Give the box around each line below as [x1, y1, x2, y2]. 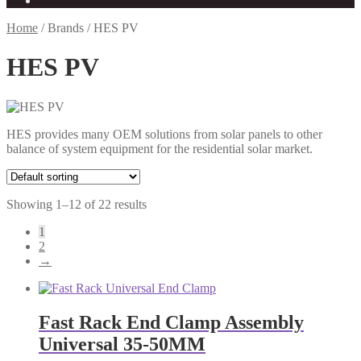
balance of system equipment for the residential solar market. [6, 141, 313, 156]
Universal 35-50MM [39, 333, 205, 355]
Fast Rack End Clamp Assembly [39, 311, 304, 333]
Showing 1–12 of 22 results [6, 197, 147, 211]
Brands [48, 21, 84, 35]
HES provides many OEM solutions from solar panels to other [6, 127, 322, 141]
